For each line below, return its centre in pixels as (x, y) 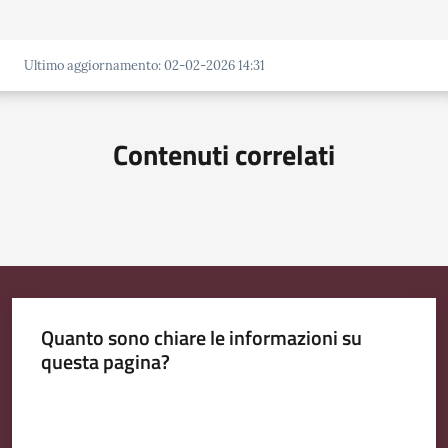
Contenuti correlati (224, 154)
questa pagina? (105, 362)
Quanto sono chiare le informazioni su (201, 338)
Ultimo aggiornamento (91, 65)
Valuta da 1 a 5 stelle (100, 398)
